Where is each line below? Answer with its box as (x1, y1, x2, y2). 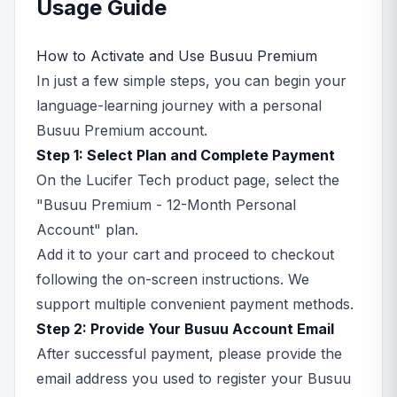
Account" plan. (36, 221, 138, 238)
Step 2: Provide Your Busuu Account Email (36, 320, 334, 338)
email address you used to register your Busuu (36, 370, 351, 387)
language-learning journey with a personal (36, 97, 322, 114)
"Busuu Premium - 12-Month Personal (36, 196, 296, 214)
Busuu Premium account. (36, 121, 207, 139)
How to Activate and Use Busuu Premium (36, 47, 317, 65)
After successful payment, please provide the (36, 345, 342, 362)
